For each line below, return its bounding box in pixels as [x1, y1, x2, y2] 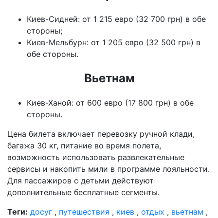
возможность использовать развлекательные [7, 152, 184, 163]
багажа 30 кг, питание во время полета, [7, 141, 161, 151]
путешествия [59, 207, 109, 217]
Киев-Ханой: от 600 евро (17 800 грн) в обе [27, 98, 194, 108]
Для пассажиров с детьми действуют [7, 176, 154, 186]
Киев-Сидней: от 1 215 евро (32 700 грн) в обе [27, 14, 206, 24]
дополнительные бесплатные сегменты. [7, 187, 160, 198]
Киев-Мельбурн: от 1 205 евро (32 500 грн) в [27, 37, 200, 48]
